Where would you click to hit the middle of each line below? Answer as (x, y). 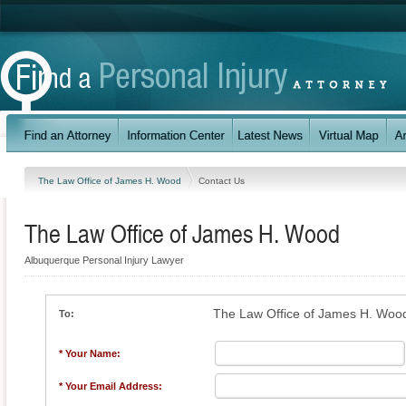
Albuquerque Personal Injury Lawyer (104, 260)
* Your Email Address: (111, 386)
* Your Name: (90, 353)
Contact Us (222, 180)
